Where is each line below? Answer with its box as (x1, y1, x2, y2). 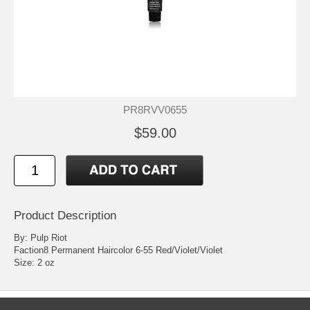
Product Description (14, 209, 116, 223)
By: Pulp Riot (14, 232, 67, 244)
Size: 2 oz (14, 257, 55, 268)
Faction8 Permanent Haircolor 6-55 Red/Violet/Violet (14, 245, 223, 256)
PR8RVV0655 (123, 104, 187, 116)
